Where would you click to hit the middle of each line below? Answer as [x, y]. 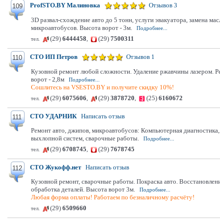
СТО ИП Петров [54, 57]
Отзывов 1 [140, 57]
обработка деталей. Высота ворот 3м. [83, 189]
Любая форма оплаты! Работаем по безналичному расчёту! [113, 197]
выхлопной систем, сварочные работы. [85, 138]
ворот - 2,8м [48, 79]
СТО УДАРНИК [53, 116]
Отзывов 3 [163, 5]
